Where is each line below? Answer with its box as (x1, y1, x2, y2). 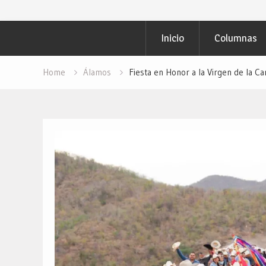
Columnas (214, 32, 257, 44)
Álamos (83, 66, 111, 78)
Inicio (161, 32, 184, 44)
